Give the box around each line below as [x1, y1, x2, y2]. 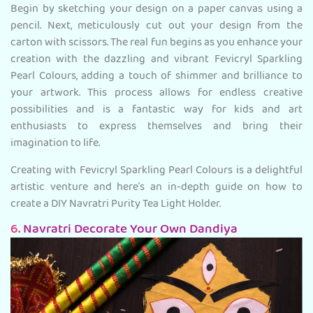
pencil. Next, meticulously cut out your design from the [10, 15, 303, 38]
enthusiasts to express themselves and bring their [10, 116, 303, 139]
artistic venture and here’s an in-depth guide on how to [10, 177, 303, 200]
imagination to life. [10, 133, 100, 156]
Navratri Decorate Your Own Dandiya [23, 217, 238, 245]
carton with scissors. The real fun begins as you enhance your [10, 32, 303, 55]
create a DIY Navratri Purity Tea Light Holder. [10, 194, 221, 217]
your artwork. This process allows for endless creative [10, 82, 303, 105]
